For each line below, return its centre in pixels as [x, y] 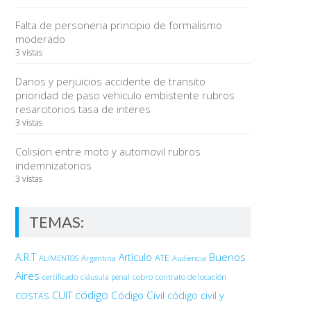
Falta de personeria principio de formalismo [118, 25]
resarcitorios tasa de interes [83, 109]
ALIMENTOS [58, 258]
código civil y [195, 295]
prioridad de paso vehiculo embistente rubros [125, 95]
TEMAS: [56, 222]
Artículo [135, 257]
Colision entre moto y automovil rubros [108, 151]
